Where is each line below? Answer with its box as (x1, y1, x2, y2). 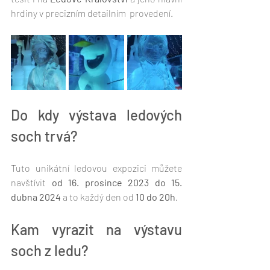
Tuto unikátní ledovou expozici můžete (11, 162, 182, 174)
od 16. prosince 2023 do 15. (51, 177, 182, 189)
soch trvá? (11, 127, 78, 145)
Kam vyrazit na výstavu (11, 221, 182, 239)
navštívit (11, 177, 52, 189)
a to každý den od (61, 191, 136, 203)
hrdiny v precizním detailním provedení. (11, 7, 173, 19)
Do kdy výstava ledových (11, 106, 182, 124)
